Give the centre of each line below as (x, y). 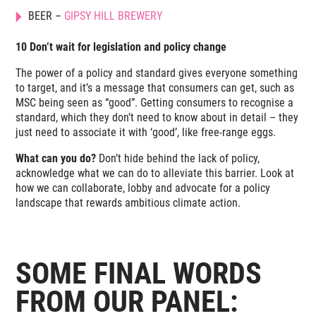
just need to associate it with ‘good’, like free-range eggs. (146, 133)
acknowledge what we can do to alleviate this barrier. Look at (155, 174)
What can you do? (57, 159)
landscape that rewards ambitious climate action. (128, 203)
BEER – (47, 16)
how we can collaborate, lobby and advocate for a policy (143, 188)
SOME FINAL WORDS (139, 274)
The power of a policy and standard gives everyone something (157, 73)
